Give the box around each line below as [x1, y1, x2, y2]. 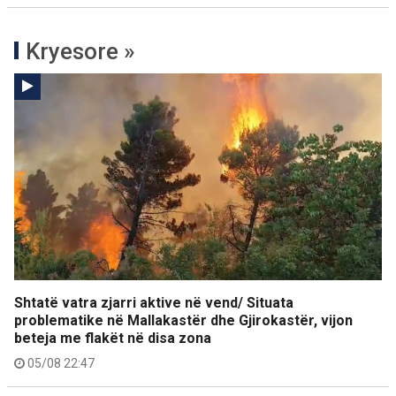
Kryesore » [26, 38, 135, 65]
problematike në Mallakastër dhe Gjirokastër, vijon [14, 312, 353, 329]
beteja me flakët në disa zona [14, 330, 211, 346]
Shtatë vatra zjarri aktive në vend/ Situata [14, 294, 293, 311]
